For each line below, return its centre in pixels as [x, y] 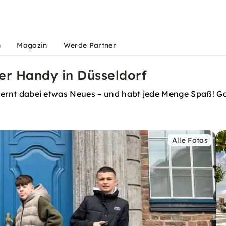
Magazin [32, 45]
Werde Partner [90, 45]
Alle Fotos [190, 140]
